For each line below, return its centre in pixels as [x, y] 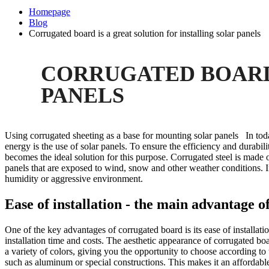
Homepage [50, 12]
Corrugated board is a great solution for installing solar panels [145, 33]
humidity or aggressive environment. [74, 179]
